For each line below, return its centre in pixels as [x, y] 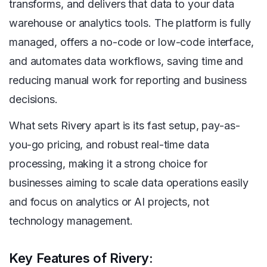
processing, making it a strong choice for [108, 164]
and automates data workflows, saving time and [126, 61]
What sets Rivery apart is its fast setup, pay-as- [125, 126]
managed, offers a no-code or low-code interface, [131, 42]
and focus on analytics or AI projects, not [109, 202]
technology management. [71, 221]
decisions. [33, 100]
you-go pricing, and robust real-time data [109, 145]
